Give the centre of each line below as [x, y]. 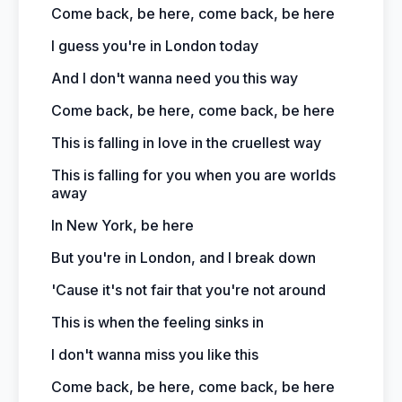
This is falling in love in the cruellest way [186, 143]
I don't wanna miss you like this [155, 354]
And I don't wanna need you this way [175, 78]
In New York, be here [122, 225]
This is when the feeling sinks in [157, 322]
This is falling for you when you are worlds [193, 175]
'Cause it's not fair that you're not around [188, 290]
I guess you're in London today [155, 46]
